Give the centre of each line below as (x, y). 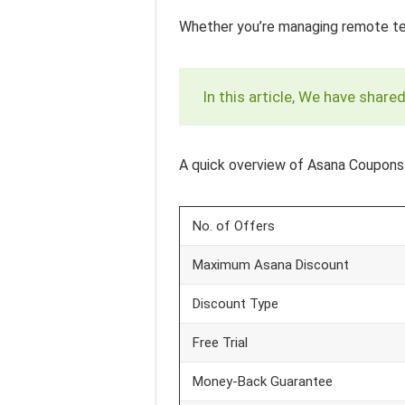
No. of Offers (234, 226)
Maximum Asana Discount (271, 265)
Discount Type (235, 304)
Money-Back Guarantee (263, 381)
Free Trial (220, 343)
